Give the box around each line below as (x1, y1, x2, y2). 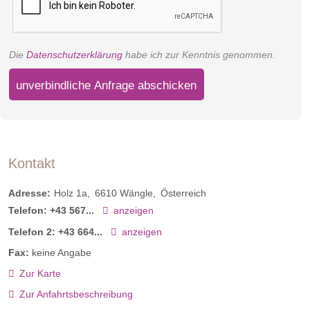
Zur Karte (19, 267, 61, 279)
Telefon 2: (8, 226, 58, 237)
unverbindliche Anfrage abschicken (16, 77, 197, 92)
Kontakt (8, 155, 55, 171)
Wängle (120, 188, 153, 199)
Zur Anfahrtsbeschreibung (19, 289, 133, 300)
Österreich (161, 188, 206, 199)
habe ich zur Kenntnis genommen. (122, 49, 275, 61)
